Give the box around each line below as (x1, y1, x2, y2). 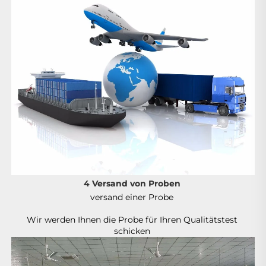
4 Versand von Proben (83, 178, 183, 189)
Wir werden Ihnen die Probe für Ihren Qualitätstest (26, 214, 237, 226)
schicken (113, 226, 153, 237)
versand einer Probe (90, 192, 176, 203)
